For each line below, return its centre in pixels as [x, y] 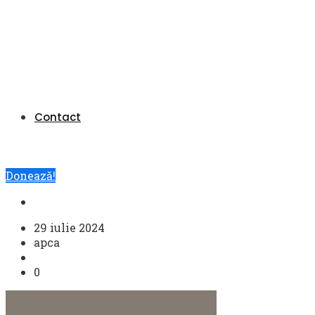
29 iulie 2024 [69, 227]
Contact [58, 117]
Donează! [31, 175]
